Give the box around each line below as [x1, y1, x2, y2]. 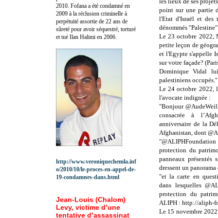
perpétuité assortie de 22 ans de [56, 18, 127, 25]
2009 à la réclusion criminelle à [56, 10, 127, 17]
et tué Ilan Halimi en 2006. [56, 33, 117, 40]
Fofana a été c [71, 2, 102, 9]
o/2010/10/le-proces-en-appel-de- [56, 165, 136, 173]
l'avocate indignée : [159, 94, 212, 102]
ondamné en [102, 2, 130, 9]
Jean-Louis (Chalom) [56, 195, 126, 203]
